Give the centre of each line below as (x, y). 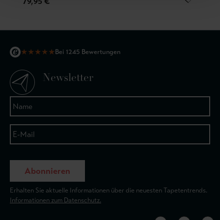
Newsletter (68, 78)
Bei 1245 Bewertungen (88, 52)
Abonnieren (47, 171)
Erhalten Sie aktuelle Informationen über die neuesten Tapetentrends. (109, 190)
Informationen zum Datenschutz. (55, 200)
